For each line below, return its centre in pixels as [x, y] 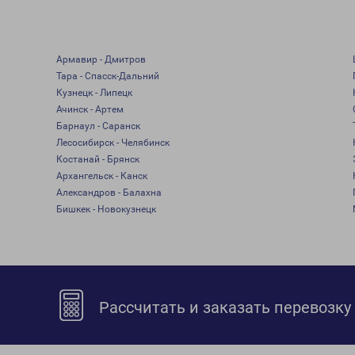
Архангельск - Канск [101, 176]
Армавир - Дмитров [101, 59]
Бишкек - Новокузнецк [106, 209]
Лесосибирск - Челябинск [113, 143]
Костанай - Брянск [97, 159]
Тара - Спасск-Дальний [107, 76]
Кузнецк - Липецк [94, 93]
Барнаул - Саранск [98, 126]
